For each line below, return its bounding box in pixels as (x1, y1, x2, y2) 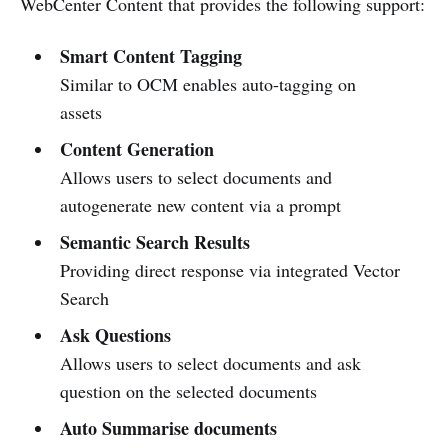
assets (59, 100, 102, 125)
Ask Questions (59, 322, 171, 349)
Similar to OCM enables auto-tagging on (59, 72, 356, 97)
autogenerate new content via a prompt (59, 193, 341, 218)
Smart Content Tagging (59, 43, 242, 70)
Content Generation (59, 136, 214, 163)
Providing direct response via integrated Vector (59, 258, 400, 283)
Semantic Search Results (59, 229, 250, 256)
